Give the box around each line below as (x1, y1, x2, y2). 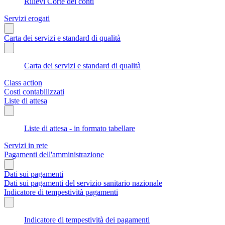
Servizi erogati (4, 14, 50, 23)
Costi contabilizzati (4, 87, 64, 96)
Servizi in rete (4, 141, 48, 150)
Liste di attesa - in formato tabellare (24, 124, 135, 133)
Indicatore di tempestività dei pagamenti (24, 215, 150, 224)
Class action (4, 78, 42, 87)
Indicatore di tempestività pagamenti (4, 187, 118, 196)
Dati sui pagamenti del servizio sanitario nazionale (4, 178, 162, 187)
